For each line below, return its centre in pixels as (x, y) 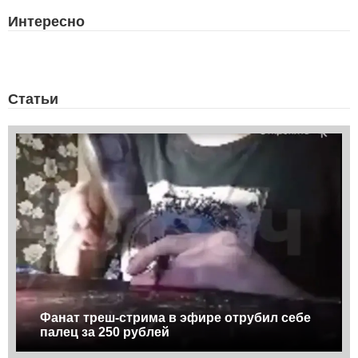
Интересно (46, 21)
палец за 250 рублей (105, 332)
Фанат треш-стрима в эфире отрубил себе (175, 317)
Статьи (33, 99)
